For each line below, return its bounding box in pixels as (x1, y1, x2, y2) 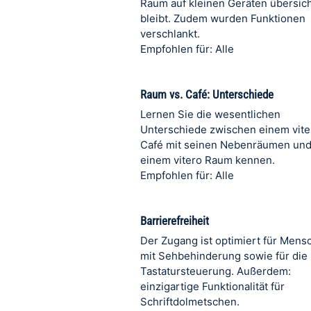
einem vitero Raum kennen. (140, 153, 275, 167)
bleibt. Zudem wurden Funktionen (140, 12, 305, 25)
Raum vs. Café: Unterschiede (140, 87, 274, 101)
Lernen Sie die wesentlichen (140, 108, 280, 121)
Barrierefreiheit (140, 214, 209, 228)
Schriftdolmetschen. (140, 295, 239, 308)
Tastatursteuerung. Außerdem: (140, 264, 291, 278)
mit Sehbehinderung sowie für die (140, 249, 308, 262)
